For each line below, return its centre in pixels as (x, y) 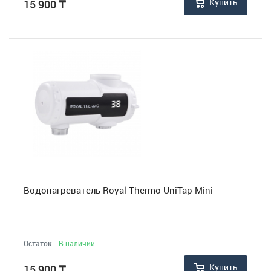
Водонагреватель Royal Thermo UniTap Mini (118, 190)
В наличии (77, 243)
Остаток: (39, 243)
